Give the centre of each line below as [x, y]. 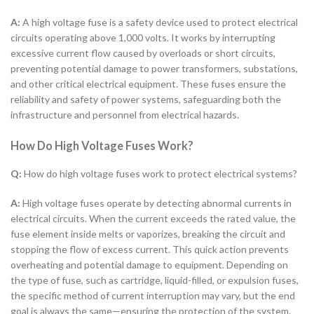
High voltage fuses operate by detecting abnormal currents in [156, 203]
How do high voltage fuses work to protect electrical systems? [159, 174]
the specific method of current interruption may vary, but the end [153, 296]
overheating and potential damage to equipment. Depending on [149, 265]
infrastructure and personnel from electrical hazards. [125, 115]
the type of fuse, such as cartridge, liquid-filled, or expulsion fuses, [155, 280]
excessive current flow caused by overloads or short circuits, [143, 53]
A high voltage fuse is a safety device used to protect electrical [159, 22]
